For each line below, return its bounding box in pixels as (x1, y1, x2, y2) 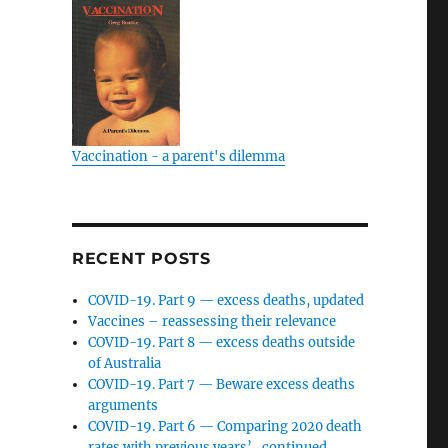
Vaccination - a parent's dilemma (71, 148, 285, 165)
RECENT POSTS (71, 249, 211, 268)
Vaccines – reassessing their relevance (88, 313, 337, 330)
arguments (88, 397, 159, 414)
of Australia (88, 355, 162, 372)
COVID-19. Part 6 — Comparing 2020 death (88, 418, 363, 435)
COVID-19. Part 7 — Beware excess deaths (88, 376, 356, 393)
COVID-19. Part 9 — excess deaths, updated (88, 292, 365, 309)
